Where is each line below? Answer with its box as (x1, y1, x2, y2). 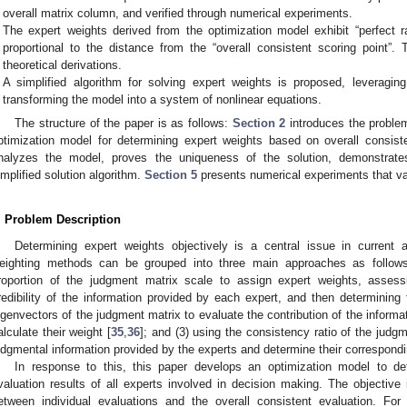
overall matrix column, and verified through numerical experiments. (3, 6, 353, 21)
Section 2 (232, 115, 286, 130)
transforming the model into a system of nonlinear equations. (3, 93, 323, 107)
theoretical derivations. (3, 58, 123, 73)
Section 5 (144, 167, 197, 182)
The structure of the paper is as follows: (15, 115, 233, 130)
